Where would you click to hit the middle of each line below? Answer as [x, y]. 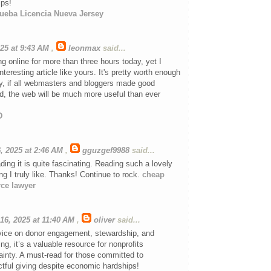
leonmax [84, 48]
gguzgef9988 [106, 151]
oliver [104, 220]
